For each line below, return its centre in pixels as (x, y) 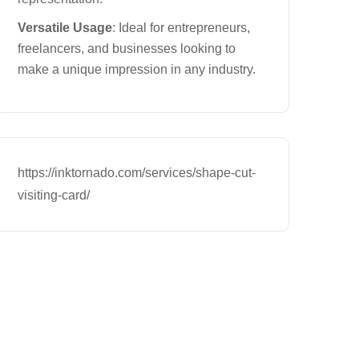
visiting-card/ (54, 195)
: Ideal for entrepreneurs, (181, 28)
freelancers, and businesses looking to (127, 48)
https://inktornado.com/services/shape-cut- (137, 173)
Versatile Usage (65, 28)
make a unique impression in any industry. (137, 69)
